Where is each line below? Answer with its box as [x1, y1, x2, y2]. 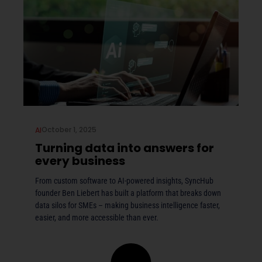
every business [35, 153, 125, 170]
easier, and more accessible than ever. [35, 213, 158, 223]
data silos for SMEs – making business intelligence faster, [35, 201, 220, 211]
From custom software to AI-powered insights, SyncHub [35, 176, 213, 186]
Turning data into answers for [35, 140, 214, 157]
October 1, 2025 [42, 125, 96, 135]
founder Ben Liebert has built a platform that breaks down [35, 188, 221, 198]
